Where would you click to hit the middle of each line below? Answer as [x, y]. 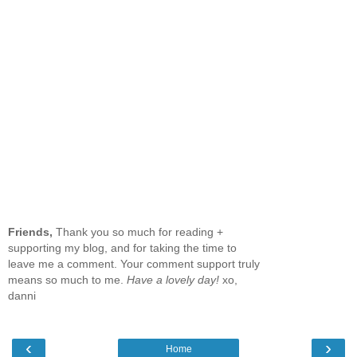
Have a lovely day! [173, 280]
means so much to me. [67, 280]
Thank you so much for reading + [138, 232]
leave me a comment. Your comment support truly [134, 264]
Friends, [30, 232]
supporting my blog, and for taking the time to [122, 248]
